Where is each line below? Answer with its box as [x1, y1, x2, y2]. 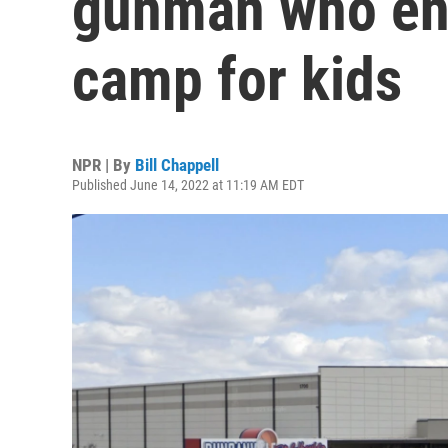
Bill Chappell [135, 155, 219, 175]
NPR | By [72, 155, 135, 175]
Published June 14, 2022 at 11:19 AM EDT [72, 177, 304, 193]
